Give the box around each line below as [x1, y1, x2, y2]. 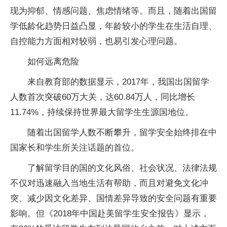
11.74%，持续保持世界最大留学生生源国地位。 [10, 107, 194, 117]
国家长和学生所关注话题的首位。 [10, 143, 139, 153]
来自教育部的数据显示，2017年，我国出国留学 [27, 77, 209, 87]
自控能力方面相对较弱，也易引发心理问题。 [10, 36, 182, 46]
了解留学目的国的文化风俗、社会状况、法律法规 [27, 163, 217, 173]
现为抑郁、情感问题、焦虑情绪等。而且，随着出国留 [10, 6, 217, 16]
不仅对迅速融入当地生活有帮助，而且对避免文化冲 [10, 178, 208, 188]
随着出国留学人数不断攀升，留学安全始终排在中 [27, 128, 217, 137]
